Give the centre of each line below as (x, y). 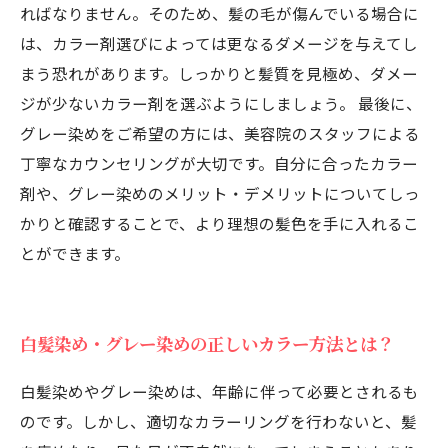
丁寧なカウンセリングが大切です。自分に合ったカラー (219, 163)
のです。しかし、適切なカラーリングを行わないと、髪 (218, 421)
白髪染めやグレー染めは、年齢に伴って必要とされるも (219, 391)
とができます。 (75, 253)
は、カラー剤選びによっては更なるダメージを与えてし (219, 43)
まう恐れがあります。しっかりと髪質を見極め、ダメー (219, 73)
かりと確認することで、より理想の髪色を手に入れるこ (219, 223)
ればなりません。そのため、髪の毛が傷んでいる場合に (219, 13)
